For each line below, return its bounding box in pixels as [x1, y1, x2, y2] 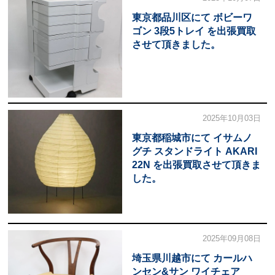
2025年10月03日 [203, 113, 261, 123]
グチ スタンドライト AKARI [131, 145, 257, 157]
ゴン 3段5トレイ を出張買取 [131, 25, 256, 36]
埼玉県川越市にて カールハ [131, 252, 252, 263]
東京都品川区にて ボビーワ [131, 12, 252, 23]
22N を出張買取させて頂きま [131, 159, 261, 170]
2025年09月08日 [203, 233, 261, 243]
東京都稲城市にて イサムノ [131, 132, 252, 143]
